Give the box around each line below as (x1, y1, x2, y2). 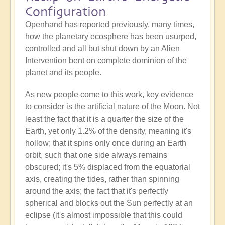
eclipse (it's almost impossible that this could (25, 211, 182, 220)
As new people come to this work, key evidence (25, 90, 193, 99)
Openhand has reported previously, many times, (25, 20, 194, 29)
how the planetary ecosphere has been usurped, (25, 32, 196, 41)
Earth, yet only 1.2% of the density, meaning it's (25, 127, 191, 136)
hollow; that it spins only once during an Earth (25, 139, 186, 148)
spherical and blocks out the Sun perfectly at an (25, 199, 193, 208)
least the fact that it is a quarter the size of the (25, 115, 184, 124)
